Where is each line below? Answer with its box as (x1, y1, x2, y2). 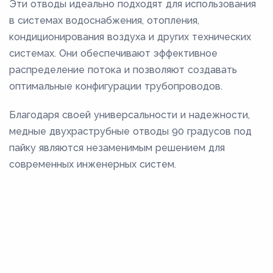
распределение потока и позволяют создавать (9, 64, 237, 76)
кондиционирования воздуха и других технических (9, 31, 251, 43)
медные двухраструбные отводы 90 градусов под (9, 126, 252, 138)
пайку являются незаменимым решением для (9, 142, 225, 154)
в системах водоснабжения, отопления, (9, 15, 199, 27)
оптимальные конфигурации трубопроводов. (9, 80, 222, 93)
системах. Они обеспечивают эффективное (9, 48, 218, 60)
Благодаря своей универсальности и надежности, (9, 109, 250, 121)
